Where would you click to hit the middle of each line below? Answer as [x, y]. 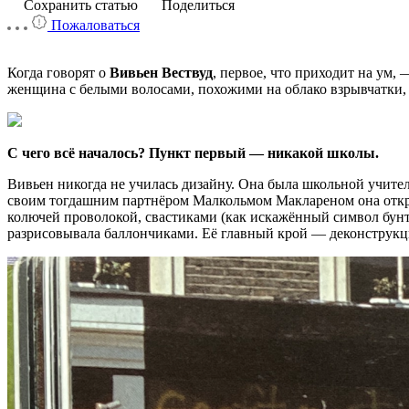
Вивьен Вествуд [161, 73]
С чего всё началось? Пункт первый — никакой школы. [193, 153]
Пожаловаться [94, 25]
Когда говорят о [58, 73]
